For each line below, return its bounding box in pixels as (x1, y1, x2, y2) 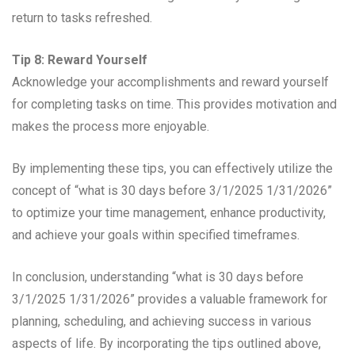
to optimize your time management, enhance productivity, (12, 205, 326, 221)
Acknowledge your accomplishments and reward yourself (12, 74, 329, 90)
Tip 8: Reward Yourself (12, 52, 147, 68)
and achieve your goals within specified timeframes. (12, 227, 300, 243)
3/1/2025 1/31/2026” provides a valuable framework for (12, 292, 327, 307)
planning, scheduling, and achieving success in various (12, 314, 311, 330)
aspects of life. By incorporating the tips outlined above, (12, 336, 321, 352)
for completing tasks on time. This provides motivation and (12, 97, 337, 113)
